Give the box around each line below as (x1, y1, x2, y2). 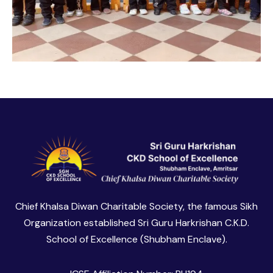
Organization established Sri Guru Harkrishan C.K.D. (24, 216, 249, 229)
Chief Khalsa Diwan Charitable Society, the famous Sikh (15, 199, 258, 213)
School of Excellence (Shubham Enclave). (46, 232, 227, 246)
